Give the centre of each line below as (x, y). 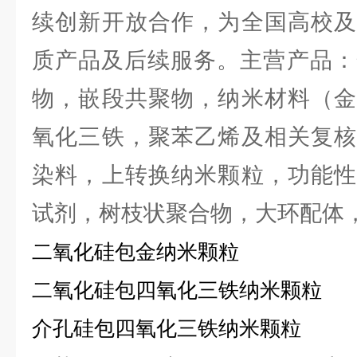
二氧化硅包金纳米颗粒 (135, 252)
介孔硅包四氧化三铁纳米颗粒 (167, 328)
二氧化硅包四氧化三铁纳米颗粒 (177, 290)
